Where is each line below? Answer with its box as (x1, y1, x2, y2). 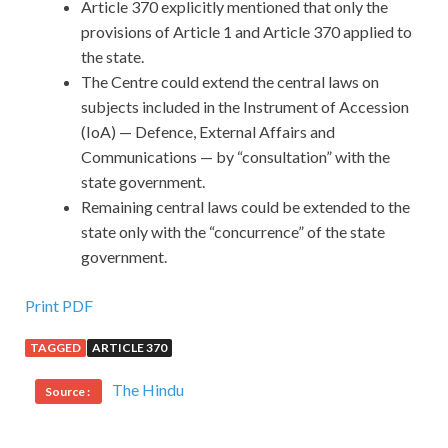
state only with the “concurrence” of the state (81, 222, 385, 242)
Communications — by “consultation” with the (81, 147, 390, 167)
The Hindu (112, 380, 184, 400)
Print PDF (25, 296, 93, 316)
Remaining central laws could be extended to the (81, 197, 410, 217)
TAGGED (30, 340, 81, 356)
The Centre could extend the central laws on (81, 72, 379, 92)
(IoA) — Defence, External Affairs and (81, 122, 335, 142)
